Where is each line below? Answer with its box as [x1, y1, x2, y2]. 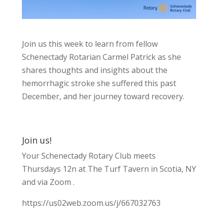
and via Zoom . [21, 176, 74, 187]
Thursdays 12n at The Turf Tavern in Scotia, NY [21, 163, 196, 174]
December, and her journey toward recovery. [21, 91, 184, 102]
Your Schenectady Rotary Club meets [21, 150, 156, 161]
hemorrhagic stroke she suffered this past [21, 77, 176, 89]
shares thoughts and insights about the [21, 64, 167, 75]
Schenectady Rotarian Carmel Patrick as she [21, 51, 181, 62]
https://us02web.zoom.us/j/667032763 [21, 197, 161, 208]
